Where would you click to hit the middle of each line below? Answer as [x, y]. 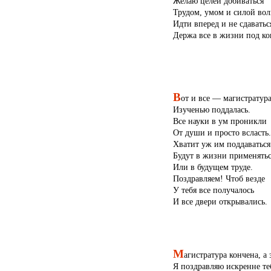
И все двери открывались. [220, 201]
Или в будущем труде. [213, 167]
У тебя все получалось [213, 190]
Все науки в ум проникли [220, 121]
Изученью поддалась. [211, 109]
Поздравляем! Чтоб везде [219, 178]
